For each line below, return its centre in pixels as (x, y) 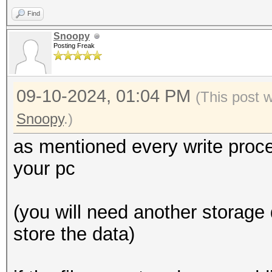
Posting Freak (74, 46)
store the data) (74, 234)
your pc (44, 168)
